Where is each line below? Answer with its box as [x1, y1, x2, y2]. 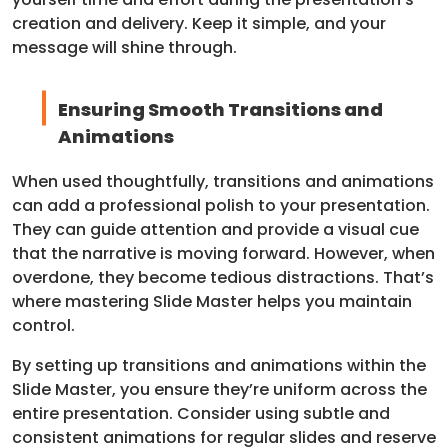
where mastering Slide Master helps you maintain [12, 289, 412, 313]
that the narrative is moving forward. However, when [12, 241, 435, 265]
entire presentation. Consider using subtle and [12, 401, 390, 425]
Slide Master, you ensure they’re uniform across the [12, 377, 427, 401]
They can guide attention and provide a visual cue [12, 217, 419, 241]
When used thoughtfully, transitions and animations [12, 169, 434, 193]
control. [12, 313, 75, 337]
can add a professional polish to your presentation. [12, 193, 430, 217]
